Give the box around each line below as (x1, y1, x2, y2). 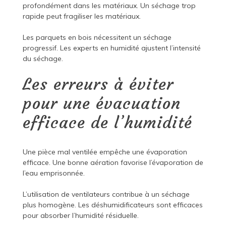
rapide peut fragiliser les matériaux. (22, 12, 141, 21)
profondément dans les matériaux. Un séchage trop (22, 1, 196, 11)
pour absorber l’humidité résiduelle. (22, 211, 139, 220)
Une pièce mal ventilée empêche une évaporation (22, 147, 187, 157)
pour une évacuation (22, 93, 181, 114)
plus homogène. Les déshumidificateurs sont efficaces (22, 200, 203, 210)
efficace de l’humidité (22, 112, 192, 133)
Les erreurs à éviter (22, 74, 174, 95)
